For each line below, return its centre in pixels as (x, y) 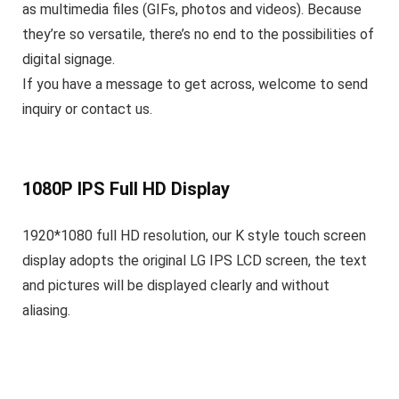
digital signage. (69, 60)
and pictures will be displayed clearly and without (176, 286)
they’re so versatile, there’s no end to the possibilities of (198, 35)
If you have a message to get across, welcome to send (195, 85)
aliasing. (46, 311)
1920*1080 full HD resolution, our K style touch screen (194, 236)
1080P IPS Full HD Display (126, 189)
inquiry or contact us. (87, 110)
